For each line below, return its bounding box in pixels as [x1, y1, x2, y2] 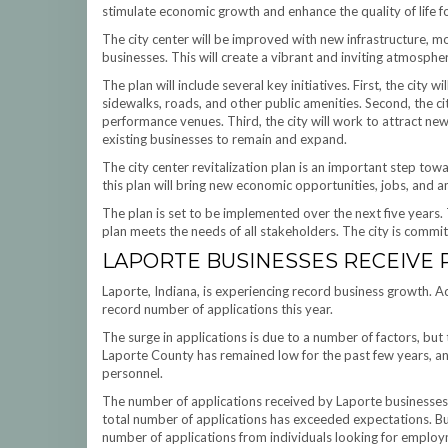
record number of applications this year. [102, 301, 333, 317]
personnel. [102, 365, 163, 381]
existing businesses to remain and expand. [102, 131, 347, 147]
